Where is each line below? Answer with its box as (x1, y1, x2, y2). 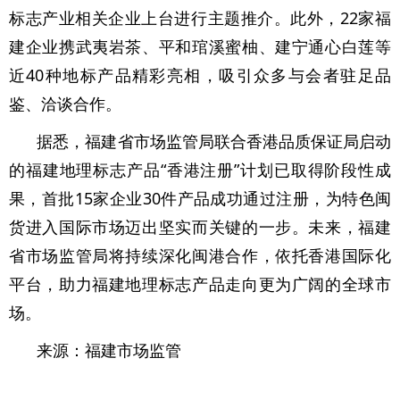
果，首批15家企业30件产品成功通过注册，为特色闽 (9, 187, 391, 209)
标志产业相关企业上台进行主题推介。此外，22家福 (9, 6, 391, 29)
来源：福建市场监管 (37, 338, 182, 361)
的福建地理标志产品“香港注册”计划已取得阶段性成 (9, 158, 391, 180)
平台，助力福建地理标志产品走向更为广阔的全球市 (9, 272, 391, 295)
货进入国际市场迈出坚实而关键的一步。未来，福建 (9, 215, 391, 237)
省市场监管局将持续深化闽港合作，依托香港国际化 (9, 244, 391, 266)
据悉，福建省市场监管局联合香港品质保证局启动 (37, 129, 391, 152)
